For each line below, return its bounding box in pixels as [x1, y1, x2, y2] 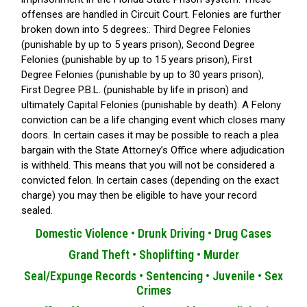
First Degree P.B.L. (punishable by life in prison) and [21, 84, 248, 97]
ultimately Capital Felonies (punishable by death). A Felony [21, 99, 281, 112]
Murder [203, 247, 239, 262]
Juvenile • [212, 269, 265, 284]
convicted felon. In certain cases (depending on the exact [21, 174, 279, 187]
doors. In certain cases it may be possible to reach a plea [21, 129, 279, 142]
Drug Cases [214, 226, 271, 241]
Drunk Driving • [138, 226, 214, 241]
